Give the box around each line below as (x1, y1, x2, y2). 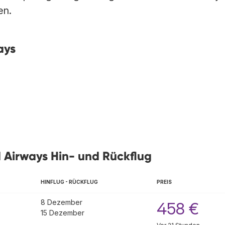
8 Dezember (41, 198, 82, 207)
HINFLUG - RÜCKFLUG (41, 179, 98, 185)
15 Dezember (41, 208, 84, 217)
